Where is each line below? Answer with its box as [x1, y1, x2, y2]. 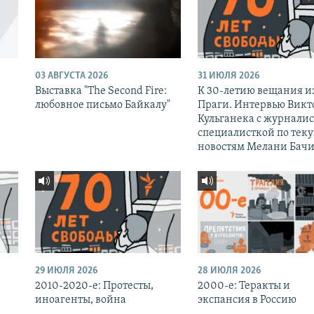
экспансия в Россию [197, 294, 296, 306]
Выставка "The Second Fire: [34, 86, 167, 97]
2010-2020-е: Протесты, [34, 280, 153, 292]
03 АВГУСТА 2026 [34, 71, 108, 82]
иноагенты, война [34, 294, 126, 306]
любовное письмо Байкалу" [34, 100, 170, 111]
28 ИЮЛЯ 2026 [197, 266, 261, 277]
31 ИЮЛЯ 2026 [197, 71, 259, 82]
